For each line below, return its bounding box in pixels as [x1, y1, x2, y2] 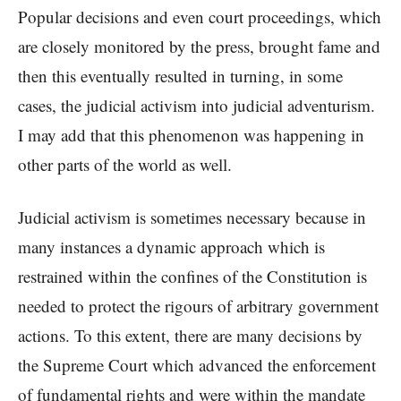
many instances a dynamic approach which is [18, 235, 325, 259]
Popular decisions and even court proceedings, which [18, 5, 381, 29]
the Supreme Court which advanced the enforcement [18, 354, 376, 377]
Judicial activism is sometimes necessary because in [18, 206, 366, 229]
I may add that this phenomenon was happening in [18, 124, 364, 147]
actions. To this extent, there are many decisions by [18, 324, 363, 347]
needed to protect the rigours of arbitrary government [18, 294, 379, 318]
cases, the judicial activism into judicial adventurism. [18, 94, 375, 117]
